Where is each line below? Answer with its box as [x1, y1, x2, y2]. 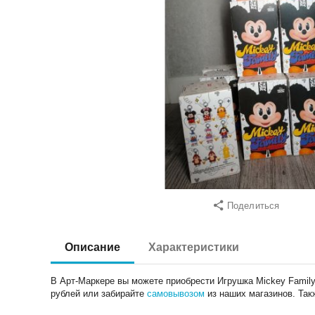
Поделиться [227, 200, 279, 211]
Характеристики [148, 240, 240, 253]
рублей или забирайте [51, 288, 148, 299]
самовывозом [147, 288, 205, 299]
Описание [65, 240, 121, 253]
